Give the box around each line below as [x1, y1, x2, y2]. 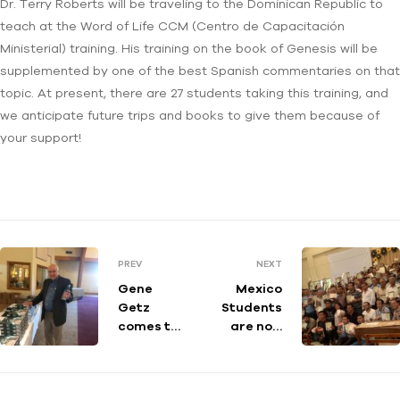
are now [230, 318, 282, 333]
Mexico [236, 280, 282, 296]
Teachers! [215, 337, 282, 352]
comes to [118, 318, 179, 333]
